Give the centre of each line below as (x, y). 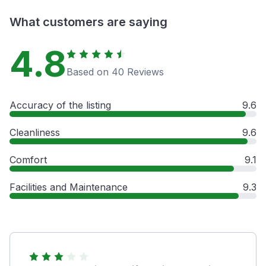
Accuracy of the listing (60, 105)
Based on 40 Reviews (115, 72)
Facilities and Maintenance (69, 187)
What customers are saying (88, 22)
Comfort (28, 159)
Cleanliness (35, 132)
